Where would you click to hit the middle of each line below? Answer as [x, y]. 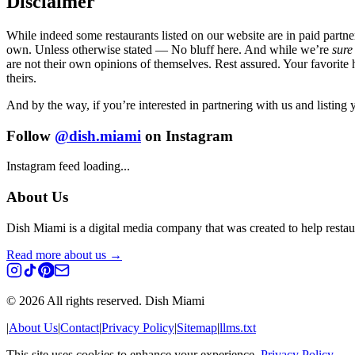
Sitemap [197, 327]
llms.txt [238, 327]
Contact [80, 327]
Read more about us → [64, 254]
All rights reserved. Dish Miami [124, 300]
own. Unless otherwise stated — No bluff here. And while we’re [169, 49]
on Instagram [189, 136]
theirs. [21, 78]
